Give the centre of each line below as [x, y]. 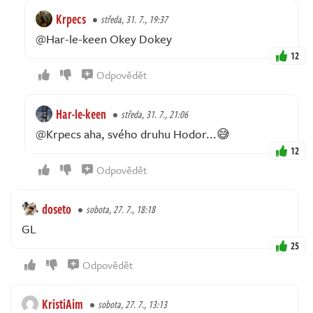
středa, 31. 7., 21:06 [154, 115]
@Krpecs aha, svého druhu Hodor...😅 [133, 134]
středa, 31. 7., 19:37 [134, 20]
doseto [57, 209]
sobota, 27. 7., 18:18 [121, 210]
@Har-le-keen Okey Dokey [104, 39]
